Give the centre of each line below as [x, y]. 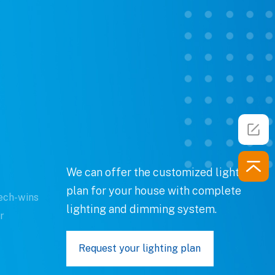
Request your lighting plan [140, 248]
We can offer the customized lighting [161, 172]
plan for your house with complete [154, 190]
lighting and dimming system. [141, 209]
